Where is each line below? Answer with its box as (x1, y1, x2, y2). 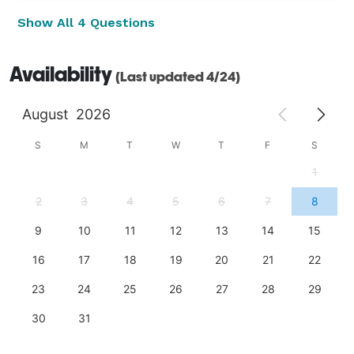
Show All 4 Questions (17, 14, 155, 30)
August (21, 105, 69, 122)
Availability (9, 62, 115, 86)
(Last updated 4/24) (115, 68, 240, 85)
